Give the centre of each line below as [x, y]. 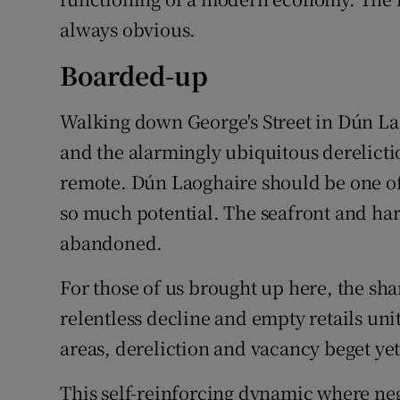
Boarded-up [134, 75]
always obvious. [128, 29]
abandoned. [112, 243]
